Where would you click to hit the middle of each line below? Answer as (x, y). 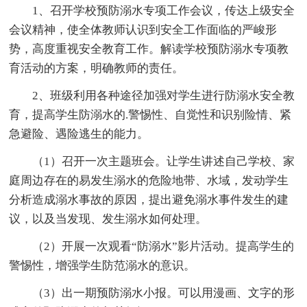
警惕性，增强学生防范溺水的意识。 (102, 265)
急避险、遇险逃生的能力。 (79, 134)
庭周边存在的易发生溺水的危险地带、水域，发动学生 (149, 180)
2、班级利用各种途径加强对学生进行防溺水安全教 (152, 95)
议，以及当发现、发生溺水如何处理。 (108, 219)
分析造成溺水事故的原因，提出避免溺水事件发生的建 (149, 199)
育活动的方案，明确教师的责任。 (97, 68)
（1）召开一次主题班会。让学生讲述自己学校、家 (152, 161)
